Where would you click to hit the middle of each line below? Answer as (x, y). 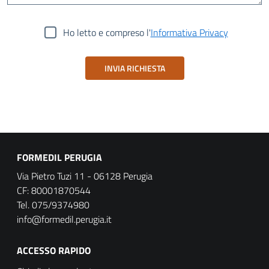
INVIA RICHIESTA (134, 68)
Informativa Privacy (189, 32)
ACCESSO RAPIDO (54, 250)
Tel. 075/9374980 (53, 204)
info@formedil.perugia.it (64, 219)
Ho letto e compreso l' (107, 32)
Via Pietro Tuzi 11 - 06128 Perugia (85, 176)
